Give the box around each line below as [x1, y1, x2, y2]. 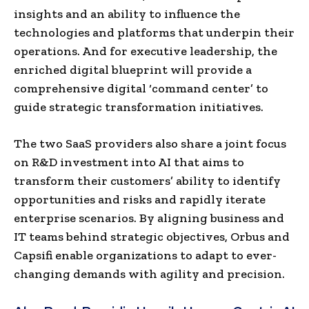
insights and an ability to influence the [14, 6, 240, 21]
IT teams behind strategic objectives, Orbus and [14, 228, 290, 244]
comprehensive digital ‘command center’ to [14, 80, 268, 96]
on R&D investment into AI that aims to [14, 154, 244, 170]
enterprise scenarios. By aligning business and [14, 210, 284, 226]
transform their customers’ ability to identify [14, 172, 281, 188]
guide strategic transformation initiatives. [14, 99, 263, 114]
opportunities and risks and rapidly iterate [14, 191, 266, 207]
